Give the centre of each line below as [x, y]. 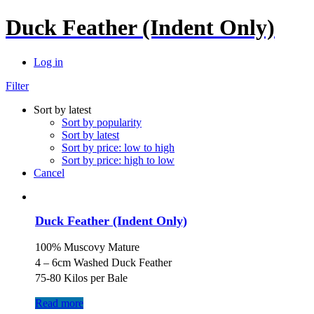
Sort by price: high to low [118, 160]
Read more [59, 303]
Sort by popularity [102, 122]
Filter [17, 86]
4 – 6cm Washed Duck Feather [103, 262]
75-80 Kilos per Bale [81, 278]
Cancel [49, 172]
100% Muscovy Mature [87, 247]
